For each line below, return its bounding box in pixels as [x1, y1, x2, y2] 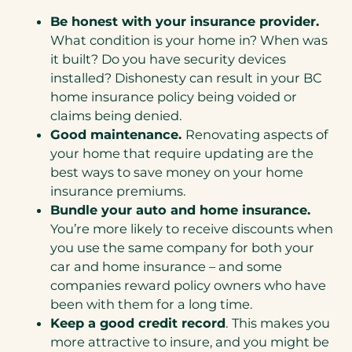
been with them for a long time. [50, 296, 252, 313]
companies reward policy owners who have [50, 277, 326, 294]
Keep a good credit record [50, 315, 225, 332]
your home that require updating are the [50, 145, 313, 162]
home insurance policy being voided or [50, 89, 297, 105]
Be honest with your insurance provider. [50, 13, 319, 30]
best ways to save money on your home [50, 164, 303, 181]
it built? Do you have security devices [50, 51, 286, 68]
